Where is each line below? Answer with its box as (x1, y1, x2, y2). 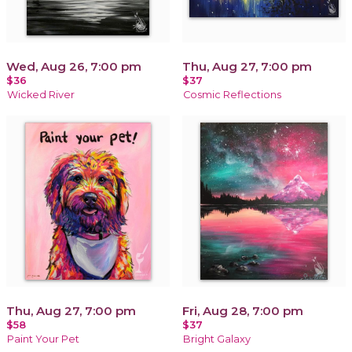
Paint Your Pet (7, 332, 79, 345)
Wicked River (7, 88, 75, 101)
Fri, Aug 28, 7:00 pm (182, 302, 303, 318)
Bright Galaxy (183, 332, 251, 345)
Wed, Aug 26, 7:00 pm (6, 58, 141, 74)
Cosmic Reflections (183, 88, 281, 101)
